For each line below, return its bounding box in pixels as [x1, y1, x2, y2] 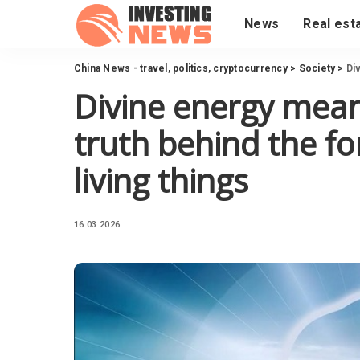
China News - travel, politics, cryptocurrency [74, 63, 288, 74]
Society [298, 63, 336, 74]
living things [74, 158, 248, 202]
